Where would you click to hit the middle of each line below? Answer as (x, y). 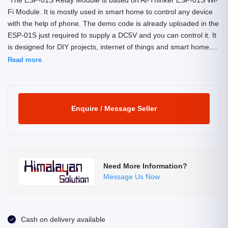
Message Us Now (132, 177)
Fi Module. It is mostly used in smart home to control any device (110, 12)
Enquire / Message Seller (114, 108)
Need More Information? (146, 166)
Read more (25, 60)
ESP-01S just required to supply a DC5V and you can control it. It (112, 35)
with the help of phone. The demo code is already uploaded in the (113, 23)
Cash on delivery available (63, 219)
